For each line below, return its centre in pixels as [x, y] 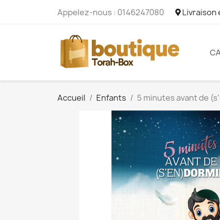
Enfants [111, 97]
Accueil [71, 97]
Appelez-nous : [87, 12]
